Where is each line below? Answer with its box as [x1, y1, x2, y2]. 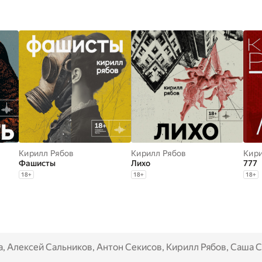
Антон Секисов [96, 242, 162, 253]
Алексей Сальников [7, 242, 92, 253]
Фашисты [19, 158, 56, 168]
